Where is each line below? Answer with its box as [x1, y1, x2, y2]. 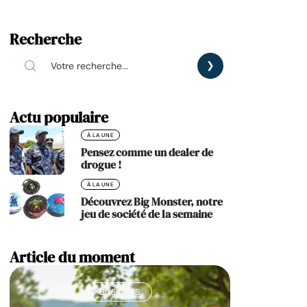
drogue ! [80, 156, 121, 172]
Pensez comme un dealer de [80, 144, 213, 160]
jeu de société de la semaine [80, 206, 212, 221]
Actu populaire [10, 107, 108, 127]
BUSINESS [99, 286, 140, 297]
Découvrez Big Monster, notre [80, 193, 223, 209]
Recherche [10, 29, 82, 49]
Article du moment [10, 246, 135, 267]
